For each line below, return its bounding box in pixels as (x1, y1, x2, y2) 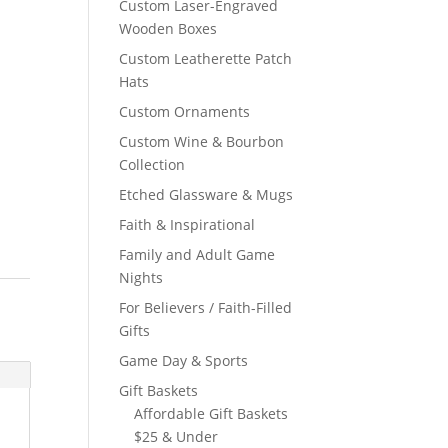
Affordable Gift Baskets (134, 404, 289, 423)
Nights (119, 268, 164, 287)
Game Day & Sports (119, 351, 249, 370)
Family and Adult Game (119, 245, 276, 264)
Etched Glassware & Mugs (119, 185, 294, 204)
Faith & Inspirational (119, 215, 256, 234)
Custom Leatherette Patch (119, 49, 293, 68)
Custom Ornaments (119, 102, 251, 121)
